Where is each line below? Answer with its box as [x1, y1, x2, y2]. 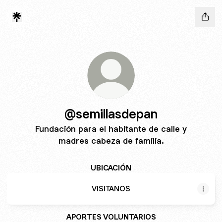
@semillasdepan [64, 106, 158, 122]
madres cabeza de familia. [58, 135, 164, 146]
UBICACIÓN [91, 163, 131, 172]
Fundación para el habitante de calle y [35, 123, 187, 134]
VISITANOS [92, 184, 130, 193]
